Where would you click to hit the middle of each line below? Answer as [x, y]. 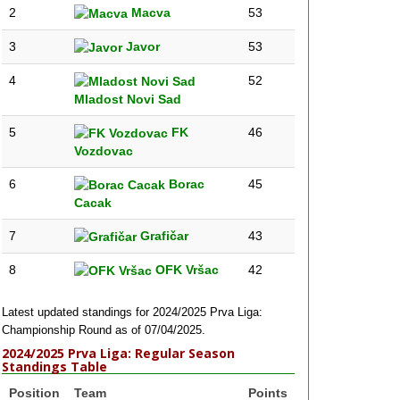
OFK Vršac [185, 270]
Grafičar [162, 236]
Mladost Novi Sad [128, 100]
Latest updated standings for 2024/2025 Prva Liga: [132, 312]
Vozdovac [104, 151]
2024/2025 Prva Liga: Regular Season [118, 353]
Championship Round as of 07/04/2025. [104, 330]
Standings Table [54, 367]
